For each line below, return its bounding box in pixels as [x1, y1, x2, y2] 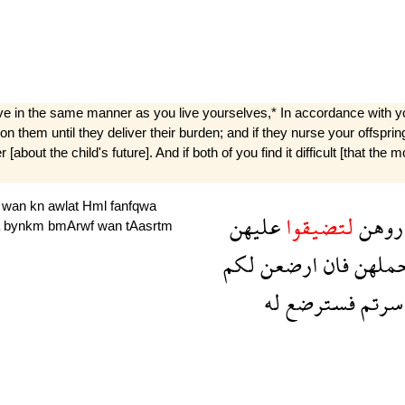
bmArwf [48, 217, 98, 233]
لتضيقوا [279, 201, 353, 253]
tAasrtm [126, 217, 173, 233]
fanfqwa [110, 197, 156, 213]
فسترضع [279, 277, 355, 329]
